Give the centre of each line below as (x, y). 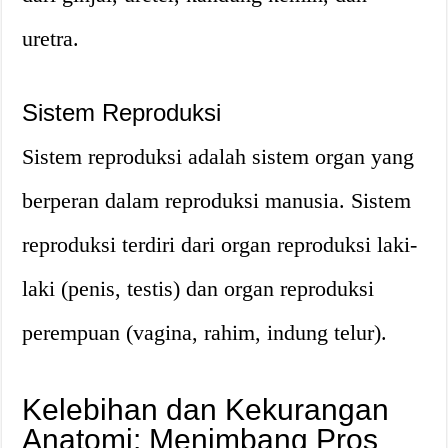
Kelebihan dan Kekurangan (206, 409)
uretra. (51, 38)
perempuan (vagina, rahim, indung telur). (205, 332)
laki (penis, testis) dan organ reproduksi (198, 288)
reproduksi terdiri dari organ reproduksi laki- (220, 244)
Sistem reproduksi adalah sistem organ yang (218, 156)
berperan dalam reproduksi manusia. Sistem (217, 200)
